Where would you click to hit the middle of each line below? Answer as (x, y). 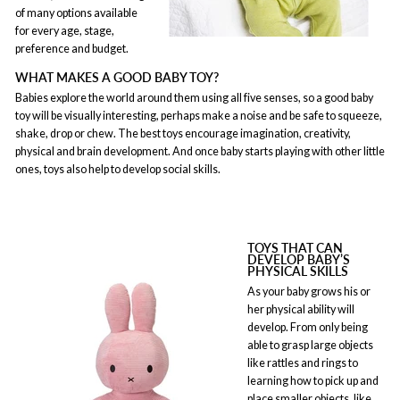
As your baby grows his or (309, 292)
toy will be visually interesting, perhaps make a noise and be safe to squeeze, (199, 116)
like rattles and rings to (303, 363)
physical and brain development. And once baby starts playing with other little (200, 151)
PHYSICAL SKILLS (298, 271)
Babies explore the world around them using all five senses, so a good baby (194, 98)
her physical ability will (301, 309)
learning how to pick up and (313, 381)
